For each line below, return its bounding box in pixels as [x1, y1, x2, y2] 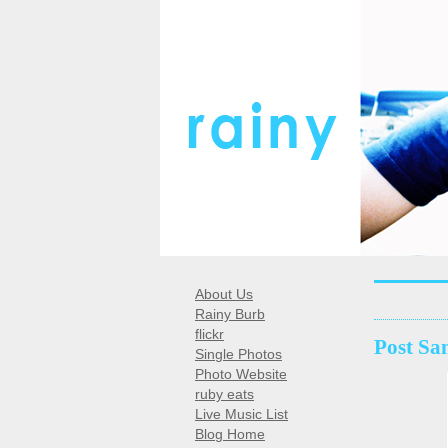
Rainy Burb [195, 306, 265, 322]
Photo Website [195, 366, 287, 382]
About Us [195, 286, 253, 302]
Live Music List [195, 406, 288, 422]
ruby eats [195, 386, 254, 402]
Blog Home [195, 426, 265, 442]
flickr [195, 326, 224, 342]
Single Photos [195, 346, 282, 362]
